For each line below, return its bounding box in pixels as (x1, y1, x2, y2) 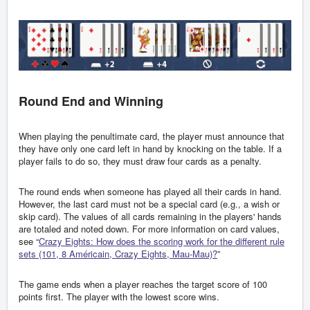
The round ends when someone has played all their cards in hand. (19, 185, 282, 199)
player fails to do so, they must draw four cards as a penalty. (19, 154, 262, 168)
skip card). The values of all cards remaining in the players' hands (19, 210, 282, 224)
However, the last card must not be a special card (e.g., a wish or (19, 197, 280, 211)
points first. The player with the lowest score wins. (19, 290, 219, 304)
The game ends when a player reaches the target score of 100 (19, 277, 267, 291)
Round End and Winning (19, 92, 163, 111)
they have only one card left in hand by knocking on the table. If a (19, 142, 282, 156)
